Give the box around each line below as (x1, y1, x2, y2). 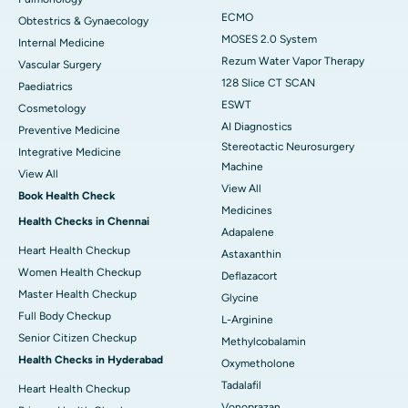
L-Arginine (221, 313, 273, 327)
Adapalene (221, 226, 274, 240)
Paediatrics (18, 80, 73, 94)
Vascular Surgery (18, 58, 101, 72)
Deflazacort (221, 270, 278, 283)
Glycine (221, 291, 259, 305)
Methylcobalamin (221, 335, 306, 349)
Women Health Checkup (18, 266, 141, 280)
